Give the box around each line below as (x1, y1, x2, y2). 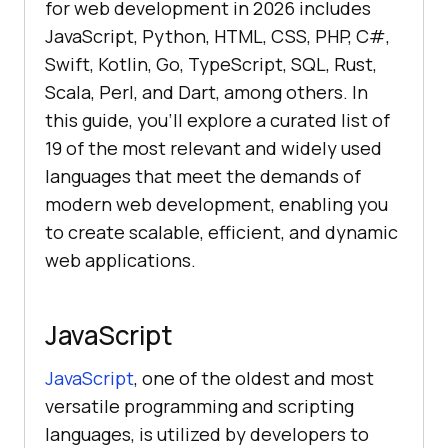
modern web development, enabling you (45, 192, 388, 217)
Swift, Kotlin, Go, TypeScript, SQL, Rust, (45, 52, 377, 77)
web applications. (45, 248, 196, 273)
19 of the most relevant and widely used (45, 136, 382, 161)
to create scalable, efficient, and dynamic (45, 220, 398, 245)
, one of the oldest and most (134, 366, 374, 391)
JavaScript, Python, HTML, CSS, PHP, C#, (45, 24, 390, 49)
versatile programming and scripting (45, 394, 354, 419)
